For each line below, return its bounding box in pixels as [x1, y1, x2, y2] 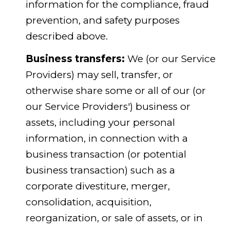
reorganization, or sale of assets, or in [25, 212, 203, 224]
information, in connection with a [25, 132, 188, 144]
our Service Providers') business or [25, 100, 190, 112]
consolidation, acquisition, [25, 196, 151, 208]
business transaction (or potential [25, 148, 186, 160]
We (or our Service [124, 52, 216, 65]
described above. [25, 30, 108, 43]
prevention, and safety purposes [25, 14, 180, 27]
